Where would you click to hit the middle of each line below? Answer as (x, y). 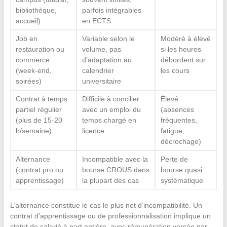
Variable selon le (108, 39)
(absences (177, 110)
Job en (26, 39)
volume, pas (101, 49)
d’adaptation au (107, 60)
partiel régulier (39, 110)
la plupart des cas (110, 181)
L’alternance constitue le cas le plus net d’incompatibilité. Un (106, 205)
